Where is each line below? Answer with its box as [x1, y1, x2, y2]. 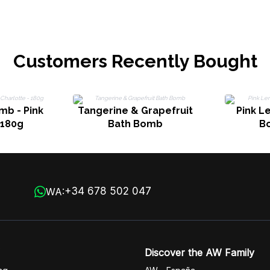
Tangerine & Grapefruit [77, 105, 193, 116]
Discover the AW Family [145, 246, 254, 259]
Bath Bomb [107, 118, 163, 130]
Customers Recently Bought [13, 51, 257, 72]
